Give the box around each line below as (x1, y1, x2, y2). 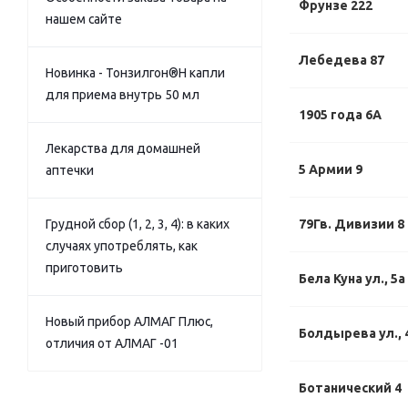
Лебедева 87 (299, 53, 384, 67)
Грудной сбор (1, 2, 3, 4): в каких (46, 217, 229, 231)
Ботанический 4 (299, 381, 402, 395)
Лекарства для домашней (46, 141, 200, 156)
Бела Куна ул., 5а (299, 271, 405, 286)
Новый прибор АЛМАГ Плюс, (46, 314, 213, 329)
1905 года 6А (299, 107, 382, 122)
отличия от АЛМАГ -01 (46, 336, 178, 351)
